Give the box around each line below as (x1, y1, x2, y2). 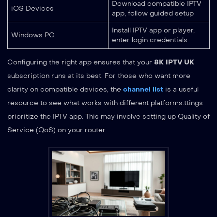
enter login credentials (112, 35, 187, 44)
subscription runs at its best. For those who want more (7, 71, 190, 80)
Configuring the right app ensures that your (7, 58, 154, 66)
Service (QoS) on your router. (7, 125, 107, 134)
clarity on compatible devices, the (7, 85, 123, 93)
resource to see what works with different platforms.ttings (7, 98, 203, 107)
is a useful (163, 85, 199, 93)
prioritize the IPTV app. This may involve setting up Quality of (7, 112, 210, 121)
